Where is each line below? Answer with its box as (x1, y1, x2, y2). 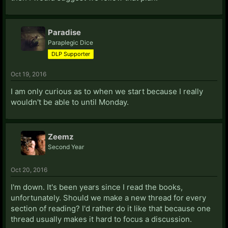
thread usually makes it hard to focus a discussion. (11, 214, 192, 224)
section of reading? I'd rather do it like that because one (11, 203, 211, 213)
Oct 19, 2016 (11, 70, 46, 78)
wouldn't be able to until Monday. (11, 97, 129, 107)
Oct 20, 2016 (11, 165, 47, 174)
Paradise (48, 27, 81, 37)
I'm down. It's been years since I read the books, (11, 182, 183, 192)
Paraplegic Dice (48, 38, 93, 46)
